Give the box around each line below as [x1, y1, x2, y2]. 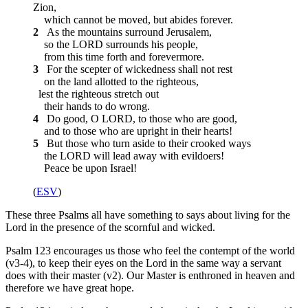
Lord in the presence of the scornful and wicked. [5, 221, 215, 233]
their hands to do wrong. [33, 100, 150, 112]
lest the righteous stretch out [33, 87, 159, 100]
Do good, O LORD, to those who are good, [41, 112, 237, 124]
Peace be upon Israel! [33, 162, 137, 174]
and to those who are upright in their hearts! [33, 124, 232, 137]
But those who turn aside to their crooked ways [41, 137, 251, 149]
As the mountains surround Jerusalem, [41, 25, 212, 38]
